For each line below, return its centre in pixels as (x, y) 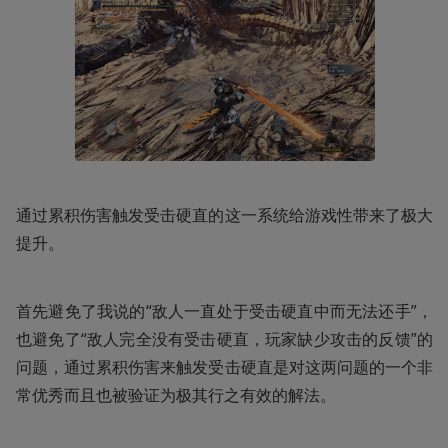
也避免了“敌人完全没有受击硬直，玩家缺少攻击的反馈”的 (224, 338)
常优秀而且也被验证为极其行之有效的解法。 (176, 394)
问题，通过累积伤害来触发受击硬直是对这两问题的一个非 (224, 366)
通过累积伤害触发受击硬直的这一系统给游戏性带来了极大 (224, 214)
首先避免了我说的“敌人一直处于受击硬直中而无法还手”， (224, 310)
